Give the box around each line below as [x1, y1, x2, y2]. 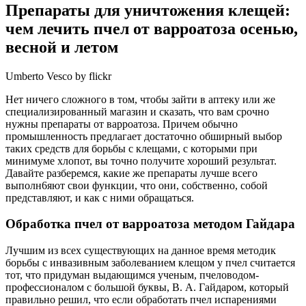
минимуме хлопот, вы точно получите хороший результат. [5, 154, 277, 167]
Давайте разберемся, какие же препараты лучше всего [5, 167, 258, 179]
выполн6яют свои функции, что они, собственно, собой [5, 179, 268, 191]
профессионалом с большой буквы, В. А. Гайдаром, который [5, 281, 289, 293]
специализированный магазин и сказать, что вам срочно [5, 105, 269, 117]
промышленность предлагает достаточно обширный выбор [5, 130, 282, 142]
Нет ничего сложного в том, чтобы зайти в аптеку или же [5, 93, 275, 105]
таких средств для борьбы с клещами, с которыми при [5, 142, 258, 154]
